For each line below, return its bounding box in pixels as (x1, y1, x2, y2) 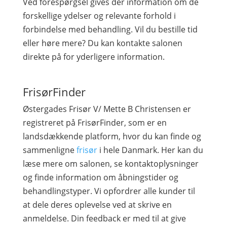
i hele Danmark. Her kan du (97, 144, 203, 156)
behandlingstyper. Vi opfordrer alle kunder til (22, 185, 195, 197)
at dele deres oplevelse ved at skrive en (22, 199, 172, 210)
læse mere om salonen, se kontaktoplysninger (22, 158, 199, 169)
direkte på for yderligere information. (22, 51, 165, 62)
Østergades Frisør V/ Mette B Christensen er (22, 103, 191, 115)
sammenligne (22, 144, 77, 156)
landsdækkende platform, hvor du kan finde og (22, 131, 201, 142)
